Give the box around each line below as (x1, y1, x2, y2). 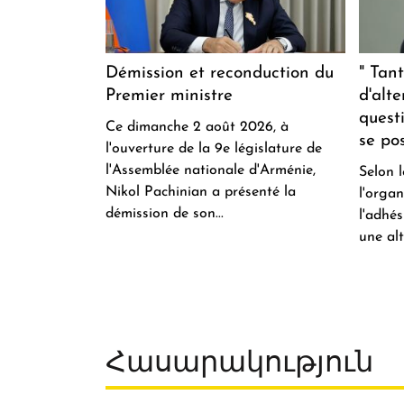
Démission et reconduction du (106, 64, 334, 82)
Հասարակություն (106, 349, 373, 379)
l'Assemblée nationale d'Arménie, (106, 162, 316, 178)
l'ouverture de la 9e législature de (106, 141, 322, 156)
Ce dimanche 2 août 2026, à (106, 119, 289, 134)
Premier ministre (106, 87, 233, 105)
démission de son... (106, 206, 224, 221)
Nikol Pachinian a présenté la (106, 184, 296, 199)
